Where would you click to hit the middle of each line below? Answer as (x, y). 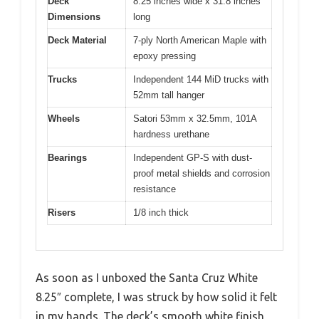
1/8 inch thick (161, 213)
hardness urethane (171, 135)
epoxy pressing (164, 56)
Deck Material (77, 41)
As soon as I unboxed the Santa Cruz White (147, 277)
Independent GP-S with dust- (193, 158)
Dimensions (74, 17)
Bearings (67, 158)
